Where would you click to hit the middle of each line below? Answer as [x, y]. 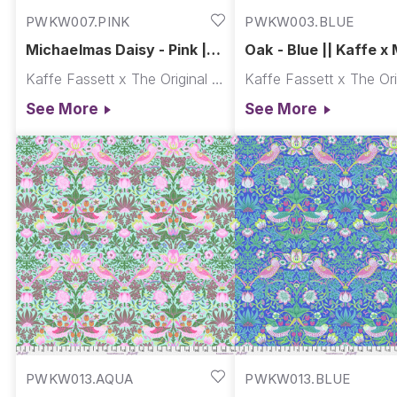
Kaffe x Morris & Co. [98, 64]
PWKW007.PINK [78, 22]
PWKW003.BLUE [300, 22]
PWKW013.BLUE [298, 378]
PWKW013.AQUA [80, 378]
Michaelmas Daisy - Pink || [119, 49]
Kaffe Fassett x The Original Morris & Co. [218, 78]
